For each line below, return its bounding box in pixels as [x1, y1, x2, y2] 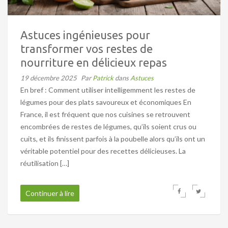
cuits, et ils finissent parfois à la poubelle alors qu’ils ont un [20, 134, 205, 144]
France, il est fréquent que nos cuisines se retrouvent [20, 110, 190, 119]
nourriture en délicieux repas [20, 56, 167, 69]
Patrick [93, 74, 115, 82]
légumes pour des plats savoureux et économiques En [20, 98, 191, 107]
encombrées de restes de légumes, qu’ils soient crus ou [20, 122, 196, 131]
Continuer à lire [25, 189, 74, 198]
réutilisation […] [20, 159, 69, 168]
